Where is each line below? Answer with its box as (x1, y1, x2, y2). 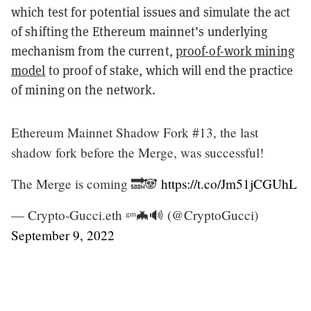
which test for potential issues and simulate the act (11, 3, 291, 20)
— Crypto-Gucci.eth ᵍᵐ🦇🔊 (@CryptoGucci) (11, 205, 258, 224)
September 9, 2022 (11, 226, 115, 244)
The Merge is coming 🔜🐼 (11, 174, 161, 192)
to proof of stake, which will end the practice (45, 62, 294, 78)
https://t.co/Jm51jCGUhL (161, 174, 297, 192)
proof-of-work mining (175, 42, 294, 59)
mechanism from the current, (11, 42, 176, 59)
